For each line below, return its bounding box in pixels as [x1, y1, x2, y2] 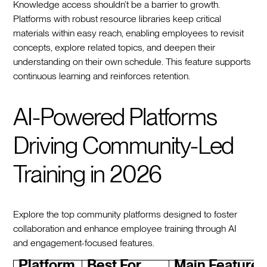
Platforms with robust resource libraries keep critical [13, 13, 222, 24]
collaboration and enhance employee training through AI [13, 222, 237, 234]
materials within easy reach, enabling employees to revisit [13, 27, 244, 39]
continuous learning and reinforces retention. [13, 70, 191, 82]
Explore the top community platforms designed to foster [13, 208, 238, 220]
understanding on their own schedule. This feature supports [13, 55, 252, 67]
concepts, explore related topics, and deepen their [13, 41, 216, 53]
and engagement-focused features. [13, 237, 155, 249]
